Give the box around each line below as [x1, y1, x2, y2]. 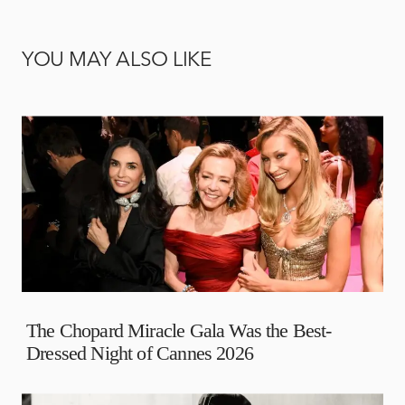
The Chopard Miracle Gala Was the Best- [26, 319, 332, 343]
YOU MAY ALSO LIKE [22, 51, 212, 71]
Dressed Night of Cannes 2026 [26, 342, 253, 365]
